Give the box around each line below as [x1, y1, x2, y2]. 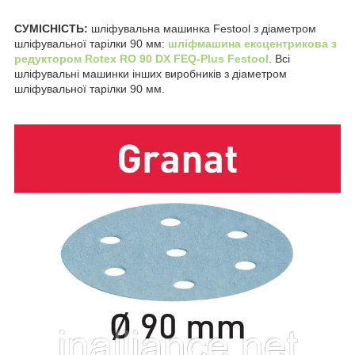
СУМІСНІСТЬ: [14, 22, 91, 36]
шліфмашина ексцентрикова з [168, 37, 337, 51]
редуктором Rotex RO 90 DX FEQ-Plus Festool [14, 52, 269, 66]
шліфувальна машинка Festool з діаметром [91, 22, 316, 36]
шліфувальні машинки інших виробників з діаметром [14, 67, 287, 81]
